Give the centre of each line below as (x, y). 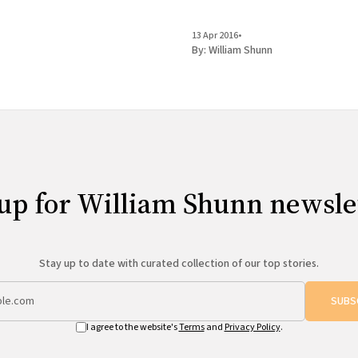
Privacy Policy (252, 327)
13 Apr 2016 (215, 35)
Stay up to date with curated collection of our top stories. (179, 263)
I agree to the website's (132, 327)
